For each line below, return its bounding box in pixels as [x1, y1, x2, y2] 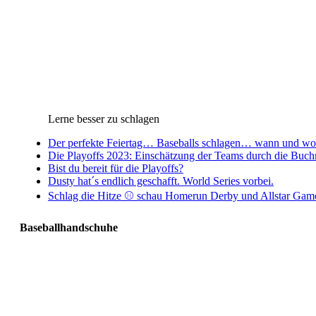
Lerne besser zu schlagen [48, 112, 159, 125]
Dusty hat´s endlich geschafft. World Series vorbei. [48, 174, 274, 187]
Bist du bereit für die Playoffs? [48, 162, 183, 174]
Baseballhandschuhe [20, 221, 118, 234]
